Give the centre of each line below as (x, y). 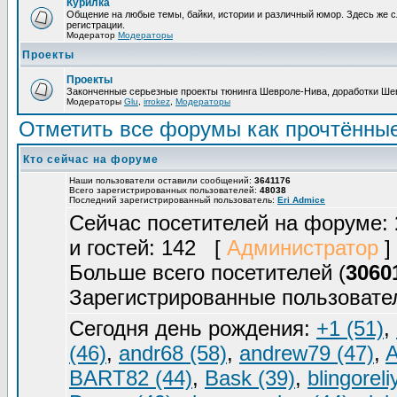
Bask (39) (250, 378)
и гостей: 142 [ (148, 248)
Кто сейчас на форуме (91, 160)
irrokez (157, 101)
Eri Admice (301, 200)
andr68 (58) (173, 353)
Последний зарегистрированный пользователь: (173, 200)
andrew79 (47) (307, 353)
